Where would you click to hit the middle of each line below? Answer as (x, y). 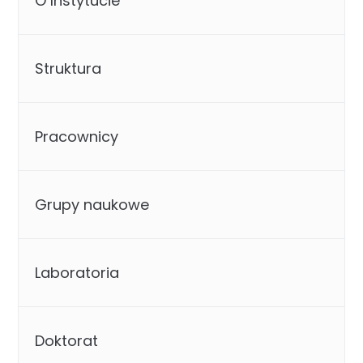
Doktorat (67, 340)
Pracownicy (77, 136)
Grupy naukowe (92, 204)
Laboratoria (77, 272)
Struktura (68, 68)
